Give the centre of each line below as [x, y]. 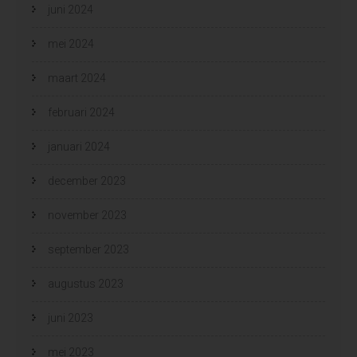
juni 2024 [71, 9]
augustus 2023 [86, 283]
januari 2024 [79, 146]
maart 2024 [77, 78]
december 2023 [87, 180]
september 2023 [88, 249]
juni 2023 [71, 318]
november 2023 [87, 215]
